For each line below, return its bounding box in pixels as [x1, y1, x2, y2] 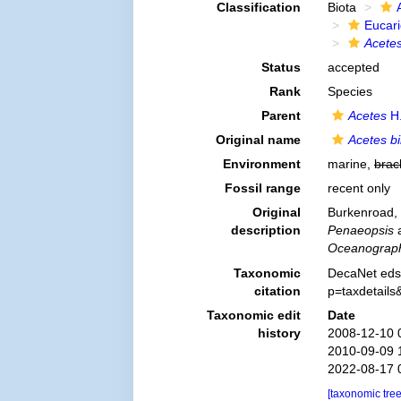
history [257, 325, 301, 340]
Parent [260, 108, 301, 123]
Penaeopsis [327, 223, 394, 237]
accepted [327, 60, 380, 74]
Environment [222, 157, 301, 171]
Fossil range [224, 181, 301, 195]
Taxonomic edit [206, 307, 301, 322]
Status [260, 60, 301, 74]
